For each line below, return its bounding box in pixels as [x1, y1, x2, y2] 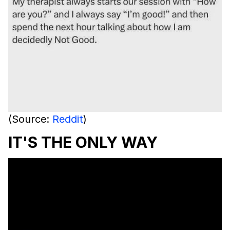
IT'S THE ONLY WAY [8, 132, 158, 151]
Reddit [52, 112, 83, 125]
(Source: [8, 112, 52, 125]
